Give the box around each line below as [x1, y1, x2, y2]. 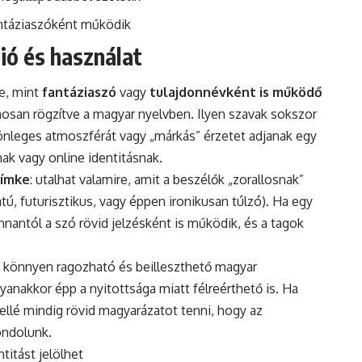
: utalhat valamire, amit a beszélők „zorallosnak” [30, 171, 304, 188]
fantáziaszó [42, 84, 116, 101]
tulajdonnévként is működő [149, 84, 322, 101]
